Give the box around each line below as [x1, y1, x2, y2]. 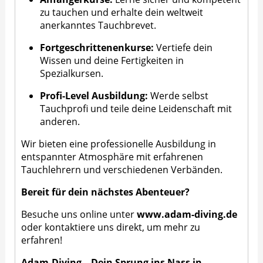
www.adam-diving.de [137, 207, 238, 221]
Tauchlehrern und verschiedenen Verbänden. [21, 163, 223, 176]
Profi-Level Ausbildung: [40, 89, 149, 102]
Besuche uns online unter [21, 207, 137, 221]
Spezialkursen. [40, 66, 104, 80]
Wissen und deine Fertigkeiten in [40, 53, 184, 67]
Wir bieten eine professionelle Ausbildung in [21, 137, 217, 150]
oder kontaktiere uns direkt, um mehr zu [21, 220, 201, 234]
